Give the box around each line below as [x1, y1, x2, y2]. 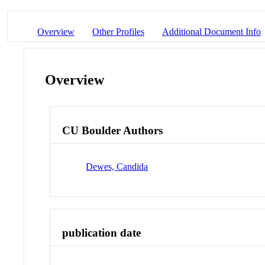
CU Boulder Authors [62, 124, 163, 137]
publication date [62, 226, 141, 239]
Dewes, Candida [86, 161, 148, 172]
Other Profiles [92, 26, 144, 37]
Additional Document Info [162, 26, 261, 37]
